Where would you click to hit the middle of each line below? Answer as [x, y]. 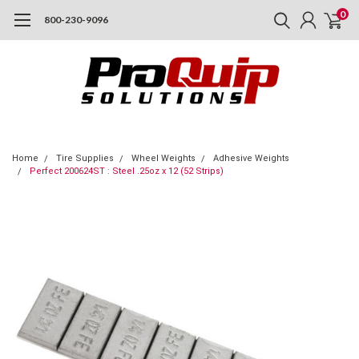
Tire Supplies [85, 158]
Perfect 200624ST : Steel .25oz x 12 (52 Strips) [127, 171]
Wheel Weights [163, 158]
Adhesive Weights [251, 158]
